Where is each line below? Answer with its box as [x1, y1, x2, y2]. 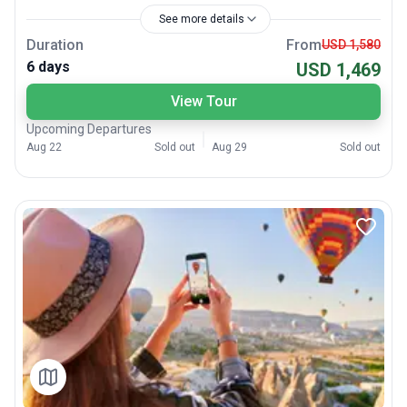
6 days [26, 57, 70, 75]
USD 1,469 [296, 58, 381, 81]
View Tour [170, 92, 237, 110]
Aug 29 [212, 140, 247, 154]
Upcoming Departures [26, 121, 152, 136]
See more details [159, 12, 244, 25]
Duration [26, 35, 84, 54]
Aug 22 [26, 140, 62, 154]
